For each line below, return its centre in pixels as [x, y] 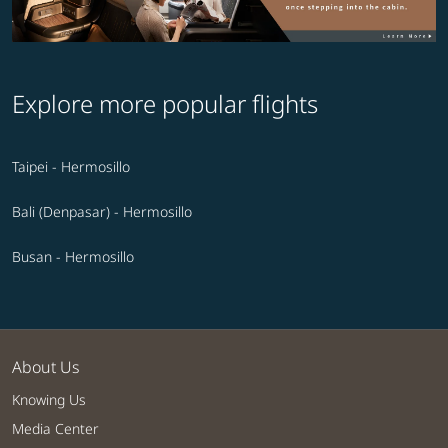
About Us [46, 367]
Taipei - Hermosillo [71, 167]
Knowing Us [49, 400]
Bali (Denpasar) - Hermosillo [102, 212]
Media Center [55, 429]
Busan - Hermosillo [73, 257]
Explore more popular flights [165, 104]
